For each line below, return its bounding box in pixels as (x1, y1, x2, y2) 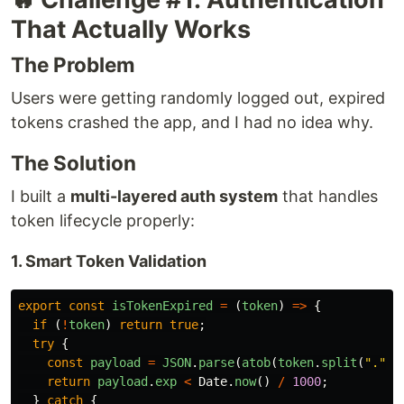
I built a (11, 186, 70, 206)
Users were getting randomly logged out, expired (11, 87, 385, 107)
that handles (278, 186, 378, 206)
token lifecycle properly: (11, 210, 195, 230)
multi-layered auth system (70, 186, 278, 206)
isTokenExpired (112, 298, 213, 313)
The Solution (11, 150, 136, 175)
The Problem (11, 51, 135, 77)
